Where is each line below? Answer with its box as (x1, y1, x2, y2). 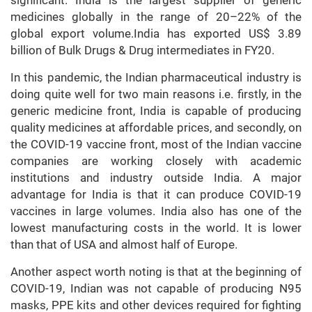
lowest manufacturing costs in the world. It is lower (10, 221, 302, 235)
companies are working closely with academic (10, 154, 302, 169)
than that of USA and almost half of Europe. (10, 237, 237, 252)
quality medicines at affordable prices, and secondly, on (10, 120, 302, 135)
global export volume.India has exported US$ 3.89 (10, 26, 302, 41)
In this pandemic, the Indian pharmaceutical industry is (10, 70, 302, 85)
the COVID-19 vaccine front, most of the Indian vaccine (10, 137, 302, 152)
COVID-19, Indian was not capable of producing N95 (10, 281, 302, 296)
